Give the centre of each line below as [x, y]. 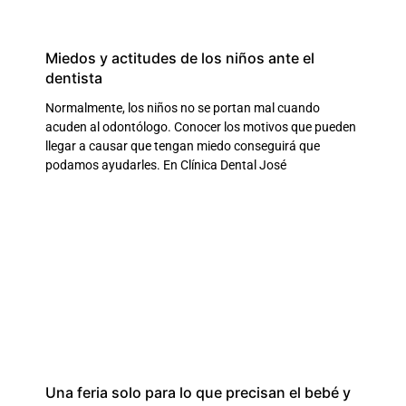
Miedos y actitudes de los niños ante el [180, 58]
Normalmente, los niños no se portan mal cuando [183, 107]
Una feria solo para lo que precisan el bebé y [198, 392]
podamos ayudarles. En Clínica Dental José [166, 164]
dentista [74, 77]
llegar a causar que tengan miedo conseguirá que [183, 145]
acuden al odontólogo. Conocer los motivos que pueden [201, 126]
